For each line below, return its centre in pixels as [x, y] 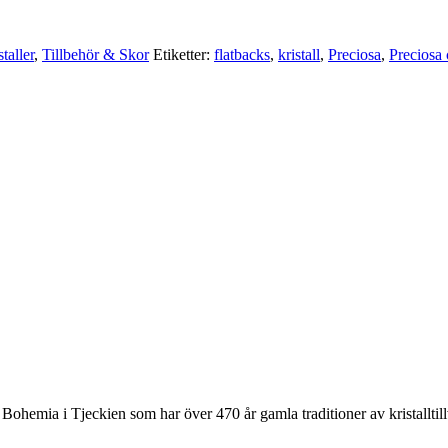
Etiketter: [183, 55]
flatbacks [242, 55]
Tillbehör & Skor [95, 55]
